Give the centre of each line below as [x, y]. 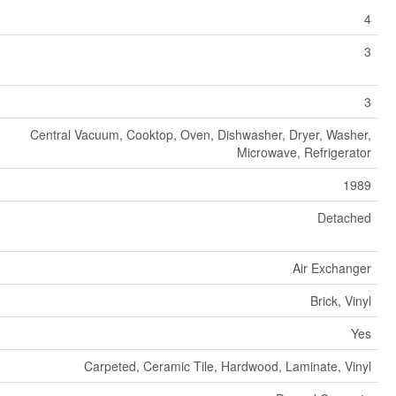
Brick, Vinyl [340, 300]
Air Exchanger [331, 267]
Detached [344, 217]
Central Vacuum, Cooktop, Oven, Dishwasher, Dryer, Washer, [200, 134]
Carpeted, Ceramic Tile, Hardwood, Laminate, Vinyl [227, 366]
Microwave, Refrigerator [304, 152]
